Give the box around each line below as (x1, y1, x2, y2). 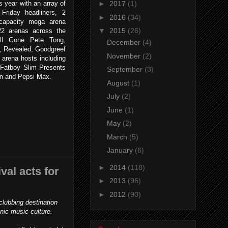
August (106, 78, 131, 87)
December (106, 38, 142, 47)
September (106, 65, 145, 74)
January (106, 146, 135, 155)
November (106, 51, 142, 60)
